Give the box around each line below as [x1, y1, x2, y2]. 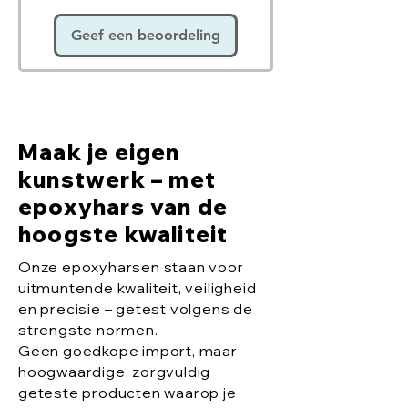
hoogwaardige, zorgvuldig [18, 362, 211, 381]
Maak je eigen [18, 138, 180, 166]
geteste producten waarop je [18, 382, 237, 402]
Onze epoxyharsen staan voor [18, 257, 244, 276]
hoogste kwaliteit [18, 219, 229, 248]
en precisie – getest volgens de [18, 299, 253, 318]
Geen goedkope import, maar [18, 341, 238, 360]
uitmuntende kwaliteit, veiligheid [18, 278, 257, 297]
